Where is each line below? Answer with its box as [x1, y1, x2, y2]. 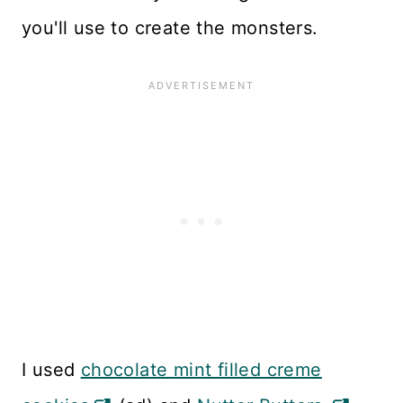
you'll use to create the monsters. [22, 17, 318, 40]
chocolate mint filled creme [80, 359, 322, 381]
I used [22, 359, 81, 381]
